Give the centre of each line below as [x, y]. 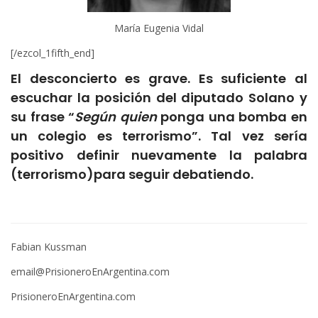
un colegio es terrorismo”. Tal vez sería [159, 136]
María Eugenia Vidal [159, 28]
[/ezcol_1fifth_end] [53, 53]
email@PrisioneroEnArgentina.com [90, 272]
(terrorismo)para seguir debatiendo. [132, 174]
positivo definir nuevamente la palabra [159, 155]
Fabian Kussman [49, 247]
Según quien [116, 117]
